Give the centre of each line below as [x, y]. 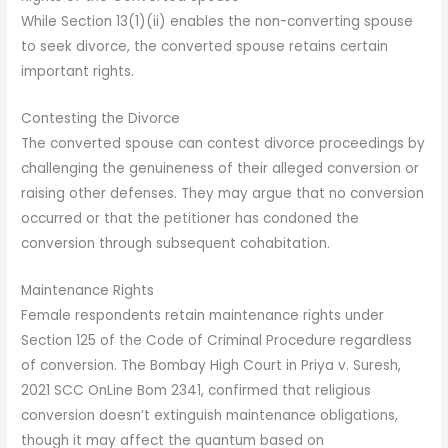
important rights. [78, 72]
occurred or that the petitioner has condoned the [190, 219]
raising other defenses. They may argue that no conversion [223, 194]
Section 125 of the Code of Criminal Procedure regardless [217, 341]
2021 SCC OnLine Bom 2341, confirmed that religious [196, 391]
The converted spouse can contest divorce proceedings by [223, 144]
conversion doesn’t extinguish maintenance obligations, [210, 416]
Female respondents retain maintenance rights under [203, 316]
